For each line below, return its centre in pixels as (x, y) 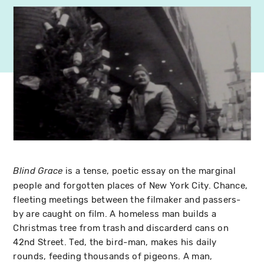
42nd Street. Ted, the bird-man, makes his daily (115, 242)
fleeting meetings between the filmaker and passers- (127, 199)
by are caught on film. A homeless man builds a (115, 214)
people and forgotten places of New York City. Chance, (131, 185)
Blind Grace (38, 171)
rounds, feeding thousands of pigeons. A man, (113, 256)
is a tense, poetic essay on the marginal (149, 171)
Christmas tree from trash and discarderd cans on (121, 228)
